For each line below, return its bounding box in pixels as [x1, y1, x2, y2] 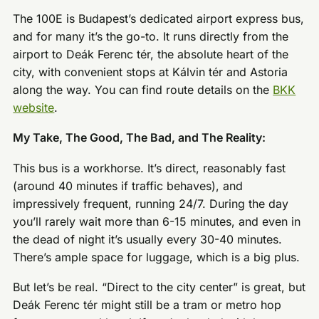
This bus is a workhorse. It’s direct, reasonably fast [13, 160, 286, 175]
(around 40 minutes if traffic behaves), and [13, 178, 244, 193]
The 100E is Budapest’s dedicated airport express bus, [13, 11, 305, 26]
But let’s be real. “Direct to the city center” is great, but [13, 280, 306, 295]
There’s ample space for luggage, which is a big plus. [13, 249, 300, 264]
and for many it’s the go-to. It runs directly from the [13, 28, 289, 43]
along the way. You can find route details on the [13, 82, 273, 97]
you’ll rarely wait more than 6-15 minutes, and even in [13, 214, 301, 229]
